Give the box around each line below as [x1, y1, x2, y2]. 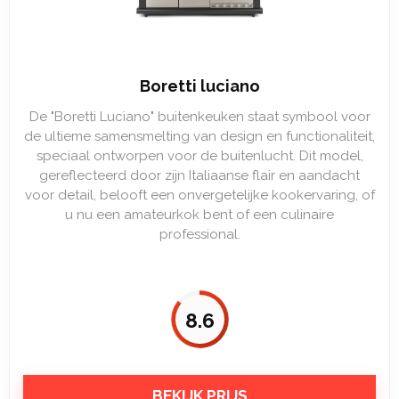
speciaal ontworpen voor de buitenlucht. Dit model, [36, 148, 363, 164]
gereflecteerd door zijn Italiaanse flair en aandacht [39, 167, 360, 183]
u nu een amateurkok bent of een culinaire [65, 207, 334, 223]
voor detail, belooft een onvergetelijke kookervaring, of [24, 187, 375, 203]
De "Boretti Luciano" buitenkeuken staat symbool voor [28, 109, 370, 125]
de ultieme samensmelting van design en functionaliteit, [24, 128, 375, 144]
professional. [159, 226, 240, 242]
